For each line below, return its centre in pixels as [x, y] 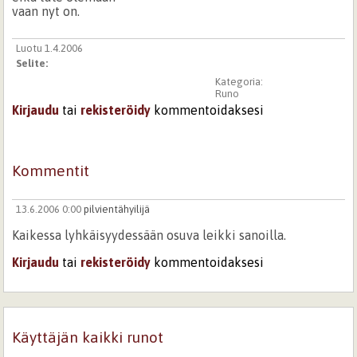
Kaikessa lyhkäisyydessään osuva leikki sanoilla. [149, 235]
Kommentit [51, 171]
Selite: [33, 63]
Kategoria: [240, 82]
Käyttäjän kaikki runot [88, 337]
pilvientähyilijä [116, 210]
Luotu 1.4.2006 [49, 48]
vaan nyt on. [46, 11]
